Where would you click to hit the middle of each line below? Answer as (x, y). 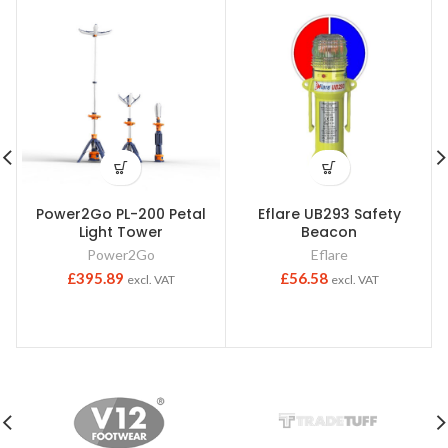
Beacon (329, 232)
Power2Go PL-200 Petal (120, 214)
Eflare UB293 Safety (329, 214)
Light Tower (120, 232)
